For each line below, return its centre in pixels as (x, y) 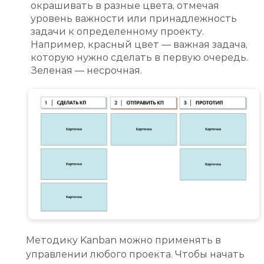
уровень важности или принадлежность (134, 19)
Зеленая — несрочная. (86, 71)
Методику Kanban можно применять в (123, 240)
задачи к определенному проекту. (117, 32)
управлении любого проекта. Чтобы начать (135, 254)
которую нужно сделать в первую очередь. (139, 58)
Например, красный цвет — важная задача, (139, 45)
